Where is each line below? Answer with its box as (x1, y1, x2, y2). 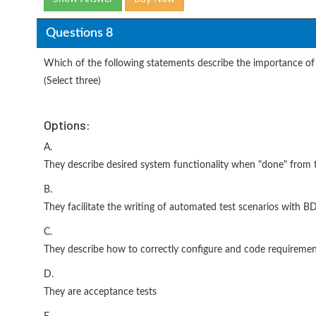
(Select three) (44, 76, 101, 86)
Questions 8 (45, 26, 113, 39)
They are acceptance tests (44, 287, 157, 297)
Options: (44, 117, 90, 133)
